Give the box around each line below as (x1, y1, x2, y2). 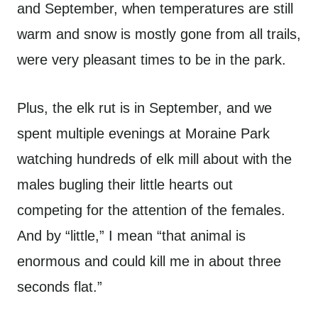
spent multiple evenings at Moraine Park (17, 126, 270, 141)
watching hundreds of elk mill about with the (17, 151, 292, 167)
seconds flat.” (17, 279, 102, 295)
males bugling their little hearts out (17, 177, 233, 192)
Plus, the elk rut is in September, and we (17, 100, 272, 116)
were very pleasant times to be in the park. (17, 52, 286, 67)
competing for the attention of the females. (17, 202, 285, 218)
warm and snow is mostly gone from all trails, (17, 26, 301, 42)
